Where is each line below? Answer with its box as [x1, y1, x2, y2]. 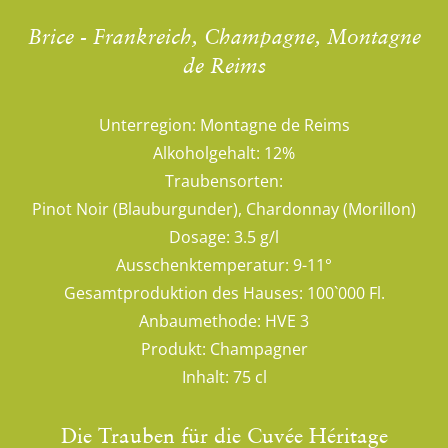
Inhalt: [181, 366, 229, 388]
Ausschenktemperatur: [116, 254, 289, 276]
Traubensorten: [165, 170, 283, 192]
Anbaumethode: [139, 310, 261, 332]
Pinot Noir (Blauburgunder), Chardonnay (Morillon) [32, 198, 416, 220]
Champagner [209, 338, 308, 360]
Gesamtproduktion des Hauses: [63, 282, 303, 304]
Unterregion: [98, 114, 196, 136]
